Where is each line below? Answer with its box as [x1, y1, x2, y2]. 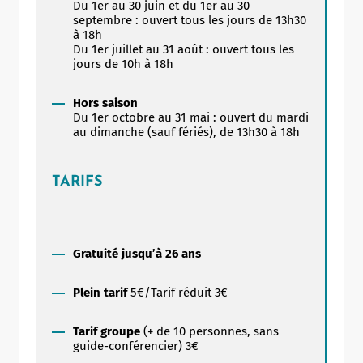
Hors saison [73, 95, 138, 110]
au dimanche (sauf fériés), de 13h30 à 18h [73, 124, 300, 139]
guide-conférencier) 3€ [73, 338, 199, 353]
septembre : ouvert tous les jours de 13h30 [73, 12, 306, 28]
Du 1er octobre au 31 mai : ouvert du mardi [73, 109, 309, 125]
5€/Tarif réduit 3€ [130, 284, 228, 300]
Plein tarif [73, 284, 130, 300]
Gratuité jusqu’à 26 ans [73, 246, 201, 261]
